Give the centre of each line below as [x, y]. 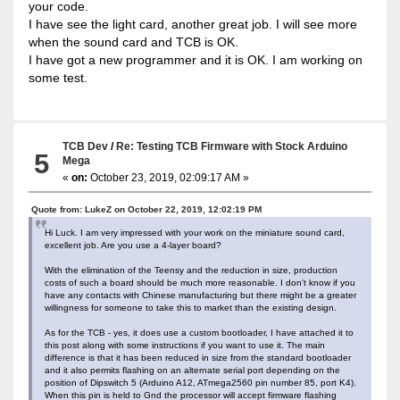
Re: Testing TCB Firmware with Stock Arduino [232, 146]
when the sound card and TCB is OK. [133, 42]
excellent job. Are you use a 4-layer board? [133, 245]
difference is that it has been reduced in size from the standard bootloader [197, 357]
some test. [58, 77]
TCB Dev [86, 146]
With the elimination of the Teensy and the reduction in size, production [191, 270]
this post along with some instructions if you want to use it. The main [184, 345]
